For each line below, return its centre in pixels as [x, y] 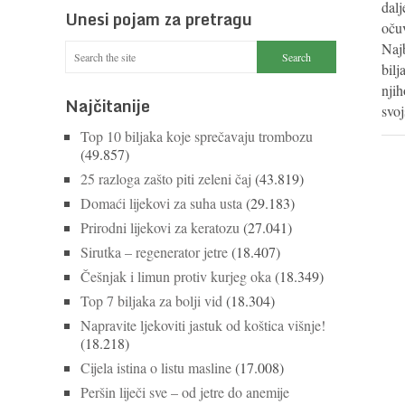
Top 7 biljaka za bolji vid [151, 301]
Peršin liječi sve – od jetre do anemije [185, 392]
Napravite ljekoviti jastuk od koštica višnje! [203, 325]
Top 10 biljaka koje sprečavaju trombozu [197, 136]
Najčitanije [108, 106]
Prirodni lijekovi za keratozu [160, 227]
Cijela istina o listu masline [156, 367]
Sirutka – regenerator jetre [154, 252]
